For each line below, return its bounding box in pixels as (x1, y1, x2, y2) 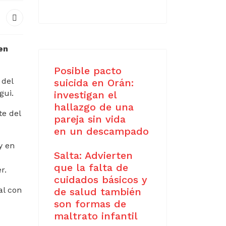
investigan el (54, 89, 117, 101)
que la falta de (54, 161, 128, 174)
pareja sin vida (54, 113, 126, 125)
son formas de (54, 198, 126, 210)
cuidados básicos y (54, 174, 147, 186)
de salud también (54, 186, 141, 198)
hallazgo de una (54, 101, 134, 113)
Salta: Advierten (54, 149, 133, 161)
